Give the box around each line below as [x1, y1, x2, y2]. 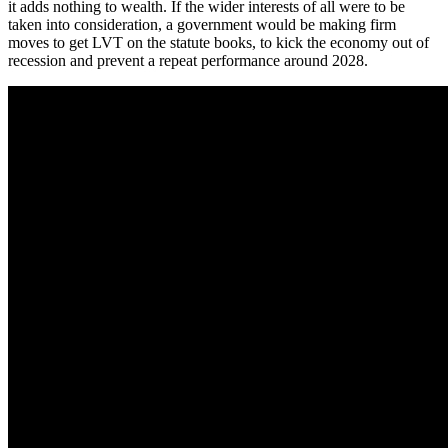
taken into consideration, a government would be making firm [8, 16, 396, 34]
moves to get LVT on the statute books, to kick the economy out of [8, 34, 429, 52]
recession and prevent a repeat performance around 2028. [8, 52, 368, 70]
